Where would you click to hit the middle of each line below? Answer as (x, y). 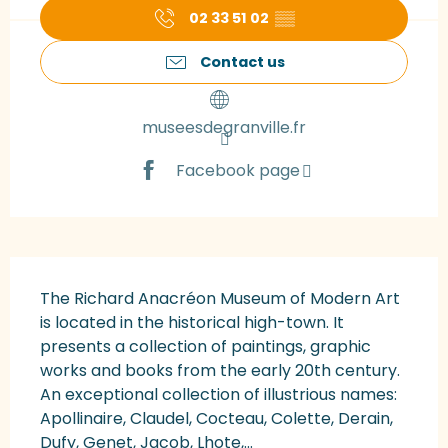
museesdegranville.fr (224, 128)
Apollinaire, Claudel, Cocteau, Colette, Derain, (216, 419)
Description (70, 271)
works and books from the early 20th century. (220, 371)
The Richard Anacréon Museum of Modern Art (220, 299)
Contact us (242, 62)
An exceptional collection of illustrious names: (218, 395)
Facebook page (237, 170)
